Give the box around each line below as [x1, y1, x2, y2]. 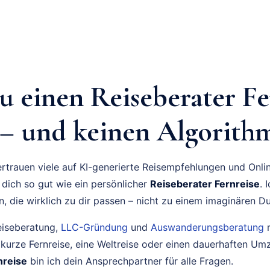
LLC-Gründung [61, 221, 128, 233]
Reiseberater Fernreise [150, 177, 260, 190]
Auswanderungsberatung [151, 221, 264, 233]
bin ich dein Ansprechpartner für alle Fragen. [27, 254, 233, 267]
